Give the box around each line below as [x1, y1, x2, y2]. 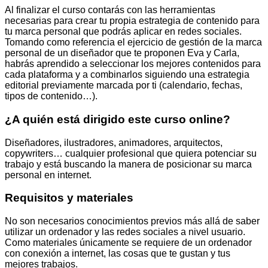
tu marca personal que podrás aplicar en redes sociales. [5, 26, 242, 37]
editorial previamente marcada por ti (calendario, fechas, [5, 80, 242, 91]
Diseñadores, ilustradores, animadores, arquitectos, [5, 137, 223, 148]
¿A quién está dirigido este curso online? [5, 112, 230, 126]
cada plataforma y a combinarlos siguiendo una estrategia [5, 69, 249, 80]
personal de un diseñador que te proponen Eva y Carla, [5, 48, 239, 59]
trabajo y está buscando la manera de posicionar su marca [5, 159, 252, 169]
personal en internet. [5, 169, 92, 180]
